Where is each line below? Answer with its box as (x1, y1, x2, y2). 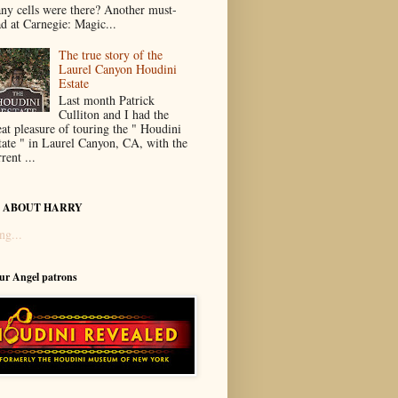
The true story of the (59, 46, 163, 64)
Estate (59, 75, 90, 92)
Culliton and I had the (59, 106, 170, 123)
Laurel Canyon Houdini (59, 60, 178, 78)
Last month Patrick (59, 92, 155, 109)
